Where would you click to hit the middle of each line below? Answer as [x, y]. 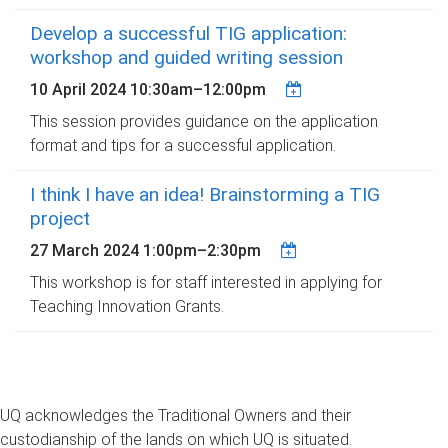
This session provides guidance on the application [204, 121]
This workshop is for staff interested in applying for [206, 282]
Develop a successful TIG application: [188, 33]
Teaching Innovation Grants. [127, 306]
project [60, 218]
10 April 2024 [80, 89]
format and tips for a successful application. [183, 145]
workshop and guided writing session [186, 57]
